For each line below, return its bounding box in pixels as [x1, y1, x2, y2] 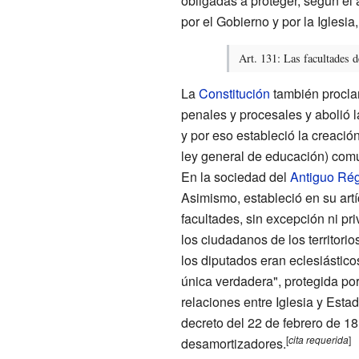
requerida [305, 333, 349, 347]
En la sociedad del [180, 167, 290, 187]
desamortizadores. [180, 334, 286, 353]
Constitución [198, 84, 270, 103]
